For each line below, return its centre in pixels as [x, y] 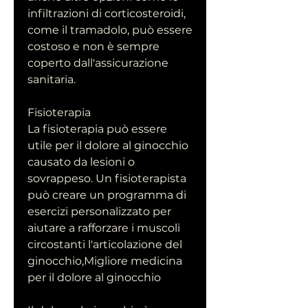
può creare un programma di [107, 195]
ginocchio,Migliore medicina [105, 261]
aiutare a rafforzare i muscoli [104, 228]
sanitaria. [52, 80]
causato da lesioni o [81, 162]
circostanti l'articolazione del [105, 245]
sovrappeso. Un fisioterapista [107, 179]
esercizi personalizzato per [99, 212]
